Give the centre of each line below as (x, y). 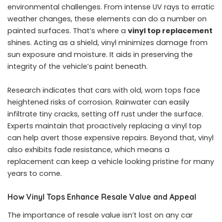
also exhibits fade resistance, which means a (88, 149)
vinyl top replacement (170, 30)
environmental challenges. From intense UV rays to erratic (111, 7)
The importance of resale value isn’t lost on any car (100, 215)
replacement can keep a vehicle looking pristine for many (111, 161)
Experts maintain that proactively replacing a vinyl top (105, 126)
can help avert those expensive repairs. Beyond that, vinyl (111, 138)
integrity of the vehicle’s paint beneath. (78, 66)
